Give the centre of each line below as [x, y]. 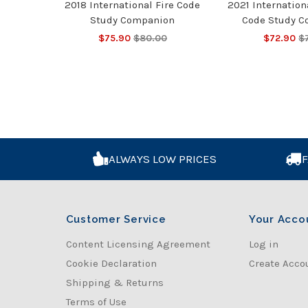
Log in [263, 244]
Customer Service [116, 219]
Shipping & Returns [114, 282]
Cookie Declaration [111, 263]
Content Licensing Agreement [138, 244]
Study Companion [133, 20]
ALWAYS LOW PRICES [163, 158]
